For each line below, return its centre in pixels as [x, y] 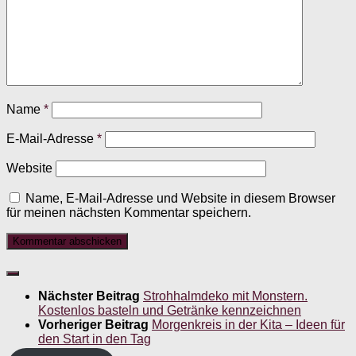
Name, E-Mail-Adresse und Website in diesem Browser [180, 199]
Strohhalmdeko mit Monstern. [225, 296]
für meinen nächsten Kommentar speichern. [129, 213]
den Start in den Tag [95, 339]
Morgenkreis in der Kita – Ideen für [248, 325]
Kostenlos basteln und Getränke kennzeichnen [170, 311]
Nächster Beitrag [91, 296]
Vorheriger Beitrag [95, 325]
